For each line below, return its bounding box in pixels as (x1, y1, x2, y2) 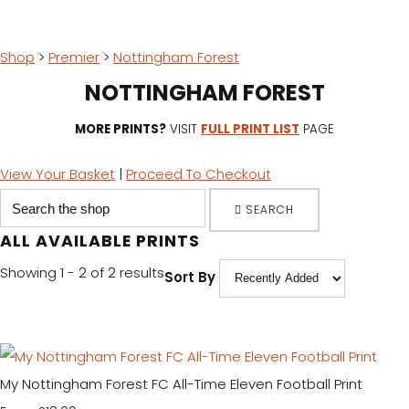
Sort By (164, 267, 215, 288)
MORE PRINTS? (75, 120, 166, 138)
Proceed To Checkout (126, 163, 271, 184)
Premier (48, 47, 100, 67)
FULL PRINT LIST (201, 120, 299, 138)
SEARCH (246, 201, 294, 217)
